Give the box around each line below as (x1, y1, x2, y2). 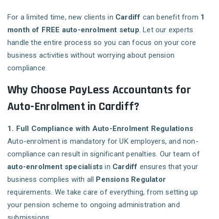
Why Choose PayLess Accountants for (7, 83, 191, 98)
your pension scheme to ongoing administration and (7, 200, 180, 210)
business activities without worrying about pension (7, 51, 175, 60)
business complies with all (7, 175, 96, 184)
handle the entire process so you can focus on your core (7, 38, 197, 47)
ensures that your (137, 162, 198, 172)
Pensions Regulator (96, 175, 166, 184)
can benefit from (140, 13, 201, 22)
